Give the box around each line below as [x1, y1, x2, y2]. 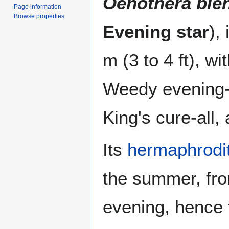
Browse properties [14, 12, 65, 20]
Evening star [103, 21, 209, 42]
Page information [14, 3, 62, 10]
